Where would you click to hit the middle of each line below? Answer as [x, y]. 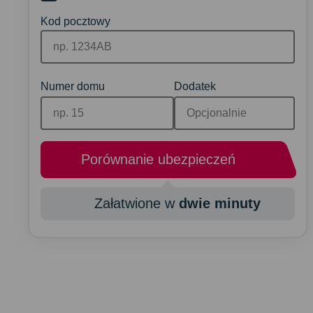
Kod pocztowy [75, 22]
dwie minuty [220, 204]
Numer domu [73, 87]
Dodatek [195, 87]
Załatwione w [135, 204]
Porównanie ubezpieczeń [158, 160]
